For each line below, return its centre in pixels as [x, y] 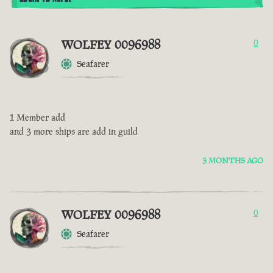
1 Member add [37, 118]
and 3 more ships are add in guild [74, 132]
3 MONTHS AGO [233, 161]
